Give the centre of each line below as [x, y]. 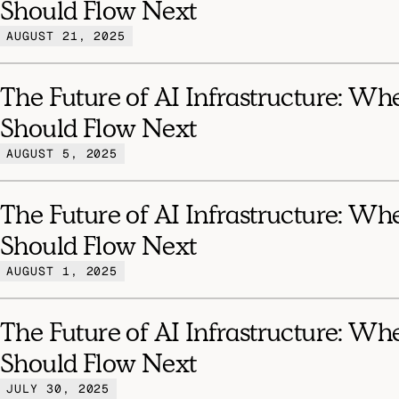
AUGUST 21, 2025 [66, 36]
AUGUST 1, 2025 [62, 271]
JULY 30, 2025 [58, 388]
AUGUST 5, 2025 [62, 153]
